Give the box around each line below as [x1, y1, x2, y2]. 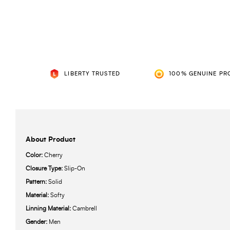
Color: [26, 152, 44, 159]
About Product [26, 136, 75, 144]
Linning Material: [26, 205, 72, 212]
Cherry [44, 152, 63, 159]
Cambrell [72, 205, 97, 212]
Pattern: [26, 179, 48, 185]
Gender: [26, 219, 49, 225]
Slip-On [64, 165, 85, 172]
